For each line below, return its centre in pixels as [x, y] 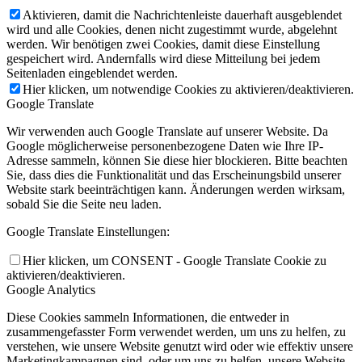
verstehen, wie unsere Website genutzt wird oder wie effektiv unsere [180, 346]
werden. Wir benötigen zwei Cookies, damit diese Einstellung [163, 44]
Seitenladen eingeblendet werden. [92, 73]
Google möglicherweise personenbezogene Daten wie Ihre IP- [165, 145]
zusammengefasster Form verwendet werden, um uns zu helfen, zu [176, 331]
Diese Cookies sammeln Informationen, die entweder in [148, 317]
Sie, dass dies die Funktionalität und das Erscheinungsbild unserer [174, 175]
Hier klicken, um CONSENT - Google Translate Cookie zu [175, 260]
